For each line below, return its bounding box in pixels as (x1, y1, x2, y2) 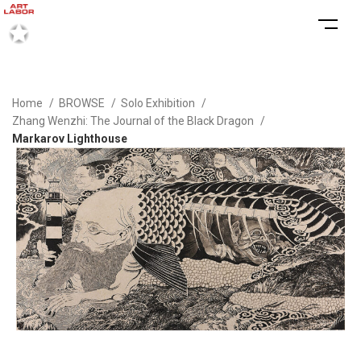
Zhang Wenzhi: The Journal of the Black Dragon (12, 114, 256, 127)
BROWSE (59, 97, 107, 110)
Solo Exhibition (121, 97, 197, 110)
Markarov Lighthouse (12, 132, 127, 145)
